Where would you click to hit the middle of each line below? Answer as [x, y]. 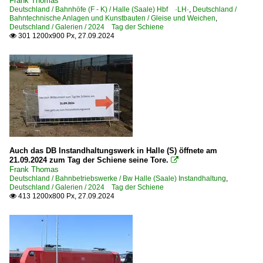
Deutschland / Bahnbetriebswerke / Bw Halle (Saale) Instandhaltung [118, 178]
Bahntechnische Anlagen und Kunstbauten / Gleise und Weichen [112, 18]
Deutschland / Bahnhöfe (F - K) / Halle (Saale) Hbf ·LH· [99, 9]
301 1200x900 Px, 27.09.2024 [65, 36]
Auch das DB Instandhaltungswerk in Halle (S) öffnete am [113, 150]
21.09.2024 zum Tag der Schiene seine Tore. [89, 160]
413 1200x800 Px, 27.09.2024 [65, 196]
